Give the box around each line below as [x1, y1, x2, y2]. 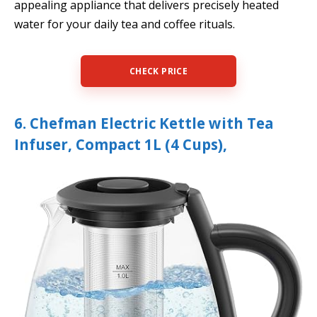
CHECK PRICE [129, 65, 188, 78]
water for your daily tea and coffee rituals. [14, 16, 235, 32]
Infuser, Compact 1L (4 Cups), [14, 134, 227, 155]
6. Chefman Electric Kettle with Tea [14, 113, 274, 134]
